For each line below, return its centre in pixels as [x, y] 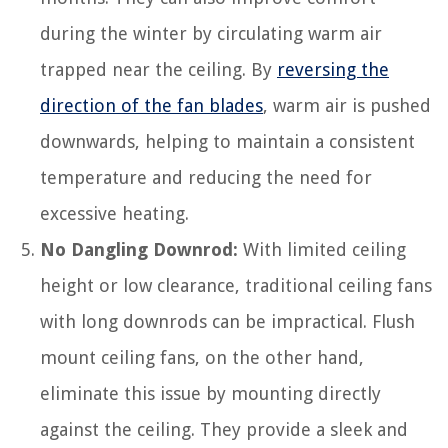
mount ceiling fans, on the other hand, [202, 357]
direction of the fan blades [151, 105]
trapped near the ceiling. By [158, 69]
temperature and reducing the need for [206, 177]
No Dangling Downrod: [139, 249]
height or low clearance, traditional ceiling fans [236, 285]
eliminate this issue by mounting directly [210, 393]
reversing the [333, 69]
